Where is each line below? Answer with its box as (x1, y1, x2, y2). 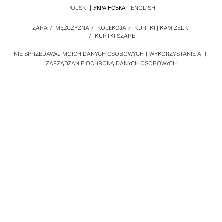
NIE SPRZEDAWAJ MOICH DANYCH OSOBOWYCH (14, 50, 144, 57)
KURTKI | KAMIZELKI (134, 24, 190, 32)
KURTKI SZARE (95, 32, 135, 40)
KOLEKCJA (97, 24, 126, 32)
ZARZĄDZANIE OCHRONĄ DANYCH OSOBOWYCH (45, 59, 177, 67)
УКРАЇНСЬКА (93, 4, 125, 12)
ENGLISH (130, 4, 155, 12)
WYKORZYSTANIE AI (149, 50, 203, 57)
